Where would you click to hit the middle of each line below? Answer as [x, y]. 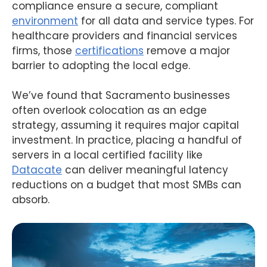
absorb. [31, 200]
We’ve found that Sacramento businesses [121, 96]
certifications [109, 50]
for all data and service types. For [166, 21]
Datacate [37, 170]
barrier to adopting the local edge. [101, 65]
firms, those [44, 50]
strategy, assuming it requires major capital [125, 125]
